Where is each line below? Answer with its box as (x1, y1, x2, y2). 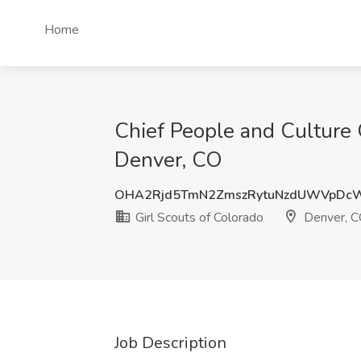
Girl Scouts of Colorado (132, 209, 263, 226)
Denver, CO (114, 146, 222, 174)
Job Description (114, 332, 226, 354)
